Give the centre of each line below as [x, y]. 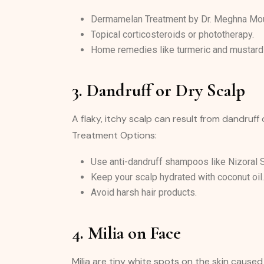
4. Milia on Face [126, 233]
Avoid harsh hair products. [144, 192]
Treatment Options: [114, 135]
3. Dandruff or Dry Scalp [159, 90]
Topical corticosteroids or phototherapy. [172, 34]
